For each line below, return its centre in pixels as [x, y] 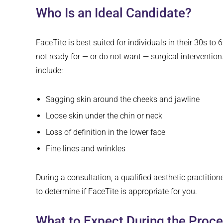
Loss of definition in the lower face [106, 132]
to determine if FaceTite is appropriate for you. [116, 192]
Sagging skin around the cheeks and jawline [123, 100]
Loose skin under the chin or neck [104, 116]
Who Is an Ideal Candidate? [114, 13]
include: [49, 71]
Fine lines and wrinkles [86, 149]
